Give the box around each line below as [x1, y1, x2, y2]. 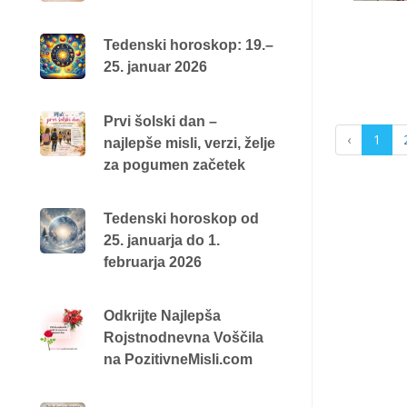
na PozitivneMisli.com [103, 351, 253, 367]
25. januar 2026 [103, 58, 207, 74]
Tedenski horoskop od [103, 210, 259, 226]
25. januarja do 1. [103, 232, 220, 248]
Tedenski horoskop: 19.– [103, 36, 273, 53]
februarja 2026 [103, 253, 202, 270]
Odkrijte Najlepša [103, 307, 221, 323]
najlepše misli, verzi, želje [103, 134, 275, 151]
